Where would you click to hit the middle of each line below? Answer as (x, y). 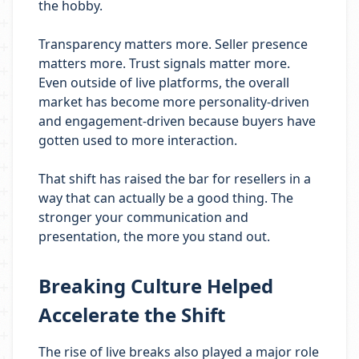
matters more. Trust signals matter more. (164, 63)
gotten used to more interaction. (138, 140)
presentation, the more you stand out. (154, 236)
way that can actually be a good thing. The (166, 198)
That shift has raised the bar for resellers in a (175, 179)
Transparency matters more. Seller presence (173, 44)
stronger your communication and (143, 217)
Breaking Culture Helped (156, 286)
